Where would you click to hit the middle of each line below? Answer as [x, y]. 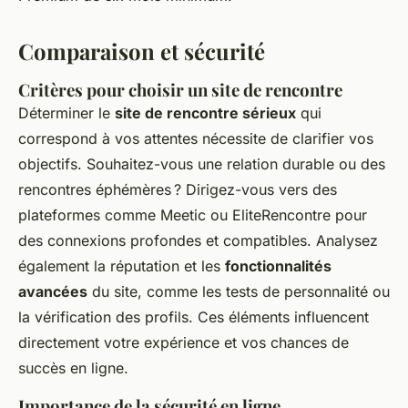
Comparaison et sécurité [142, 51]
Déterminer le [66, 113]
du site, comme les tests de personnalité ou [239, 292]
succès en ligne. [73, 368]
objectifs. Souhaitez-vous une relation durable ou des [202, 164]
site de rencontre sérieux [205, 113]
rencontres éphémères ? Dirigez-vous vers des [178, 190]
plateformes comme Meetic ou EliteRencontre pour [193, 215]
